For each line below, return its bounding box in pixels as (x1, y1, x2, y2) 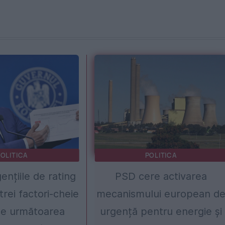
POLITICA (145, 150, 177, 160)
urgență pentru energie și (100, 205, 222, 217)
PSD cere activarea (115, 170, 207, 182)
